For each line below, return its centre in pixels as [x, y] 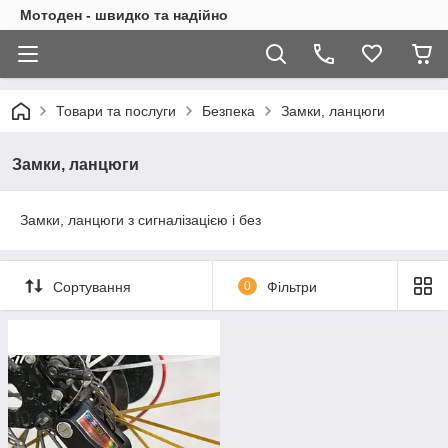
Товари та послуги [116, 111]
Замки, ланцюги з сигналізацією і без [140, 220]
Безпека [228, 111]
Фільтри [291, 286]
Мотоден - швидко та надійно [124, 15]
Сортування [92, 286]
